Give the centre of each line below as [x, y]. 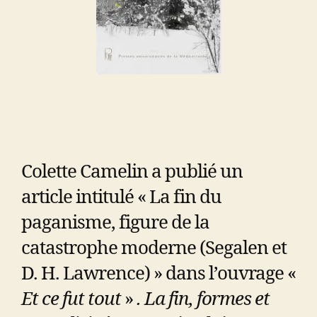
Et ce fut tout [71, 300]
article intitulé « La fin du [121, 198]
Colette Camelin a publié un [132, 172]
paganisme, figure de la [115, 223]
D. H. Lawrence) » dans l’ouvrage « [158, 274]
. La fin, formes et [203, 300]
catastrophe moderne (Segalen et [154, 249]
